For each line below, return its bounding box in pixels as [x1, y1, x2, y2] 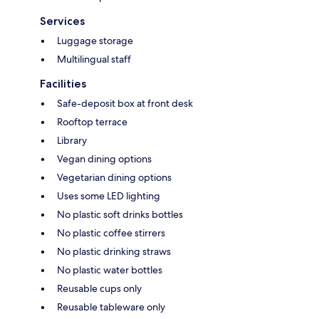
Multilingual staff [57, 53, 131, 66]
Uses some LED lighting [57, 189, 160, 203]
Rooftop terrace [57, 115, 127, 129]
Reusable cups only [57, 282, 142, 296]
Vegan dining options [57, 152, 152, 166]
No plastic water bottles [57, 263, 162, 277]
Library [57, 134, 87, 147]
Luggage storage [57, 34, 133, 48]
